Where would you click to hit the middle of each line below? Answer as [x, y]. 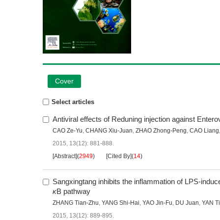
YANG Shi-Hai [121, 203]
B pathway [73, 192]
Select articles [73, 102]
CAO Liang [204, 131]
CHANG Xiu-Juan [109, 131]
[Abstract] [65, 156]
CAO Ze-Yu [68, 131]
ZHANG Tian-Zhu [76, 203]
